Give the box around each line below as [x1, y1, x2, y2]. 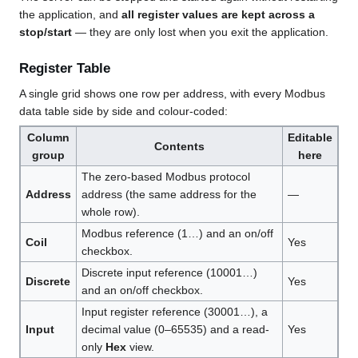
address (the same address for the [81, 188, 257, 201]
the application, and [19, 7, 121, 21]
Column [27, 131, 70, 145]
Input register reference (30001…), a [81, 305, 268, 319]
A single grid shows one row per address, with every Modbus [19, 87, 325, 101]
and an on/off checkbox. [81, 284, 203, 297]
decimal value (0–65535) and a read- [81, 323, 269, 336]
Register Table [19, 61, 110, 77]
